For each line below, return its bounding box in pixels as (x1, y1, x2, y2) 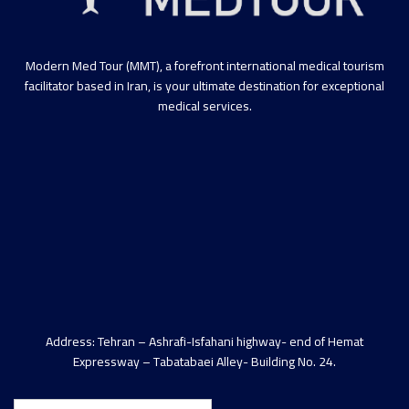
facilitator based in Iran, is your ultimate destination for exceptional (25, 74, 384, 99)
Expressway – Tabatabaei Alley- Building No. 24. (73, 350, 336, 374)
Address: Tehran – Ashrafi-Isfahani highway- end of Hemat (46, 330, 363, 354)
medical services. (157, 94, 252, 119)
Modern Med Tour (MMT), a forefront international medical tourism (25, 54, 384, 79)
